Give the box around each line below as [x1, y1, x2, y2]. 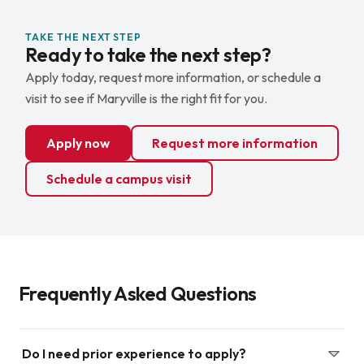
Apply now [45, 134, 110, 151]
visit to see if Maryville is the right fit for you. [24, 89, 267, 106]
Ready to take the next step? [24, 41, 271, 67]
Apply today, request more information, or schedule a [24, 68, 321, 85]
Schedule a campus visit [45, 170, 192, 187]
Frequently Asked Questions [18, 280, 257, 305]
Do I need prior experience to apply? [21, 344, 246, 362]
